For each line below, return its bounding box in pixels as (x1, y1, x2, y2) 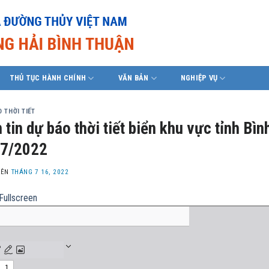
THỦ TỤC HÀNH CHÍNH (9, 73, 86, 82)
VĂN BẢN (118, 73, 149, 82)
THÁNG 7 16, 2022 (11, 168, 69, 177)
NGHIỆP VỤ (180, 73, 218, 82)
